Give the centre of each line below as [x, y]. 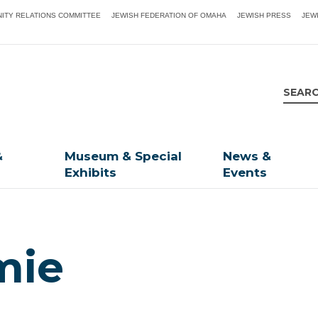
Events [245, 173]
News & [247, 157]
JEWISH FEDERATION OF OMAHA [169, 15]
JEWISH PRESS [264, 15]
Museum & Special [124, 157]
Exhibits [91, 173]
